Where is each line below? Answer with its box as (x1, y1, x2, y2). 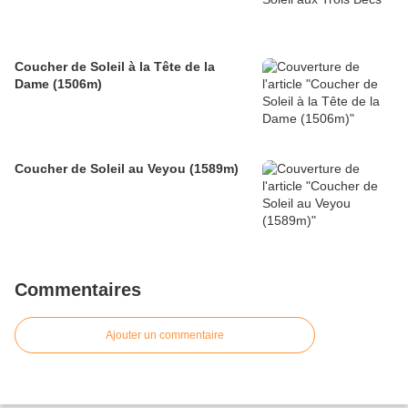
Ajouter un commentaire (106, 329, 224, 342)
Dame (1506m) (15, 76, 102, 92)
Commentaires (15, 280, 141, 301)
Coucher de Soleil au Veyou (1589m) (15, 161, 239, 177)
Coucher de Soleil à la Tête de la (15, 59, 215, 75)
